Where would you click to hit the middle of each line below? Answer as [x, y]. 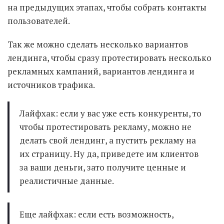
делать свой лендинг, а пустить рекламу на [108, 140]
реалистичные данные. [67, 181]
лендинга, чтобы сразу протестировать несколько [109, 58]
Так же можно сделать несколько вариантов [98, 44]
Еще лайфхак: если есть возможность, [96, 214]
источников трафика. [51, 85]
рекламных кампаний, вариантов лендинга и [101, 71]
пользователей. [39, 21]
